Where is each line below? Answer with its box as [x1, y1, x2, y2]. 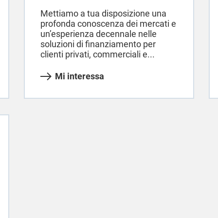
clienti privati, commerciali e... [40, 49, 155, 60]
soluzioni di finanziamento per [40, 39, 156, 50]
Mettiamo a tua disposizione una [40, 8, 166, 19]
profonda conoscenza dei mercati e [40, 18, 176, 29]
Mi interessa [54, 71, 104, 82]
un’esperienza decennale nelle [40, 29, 157, 39]
